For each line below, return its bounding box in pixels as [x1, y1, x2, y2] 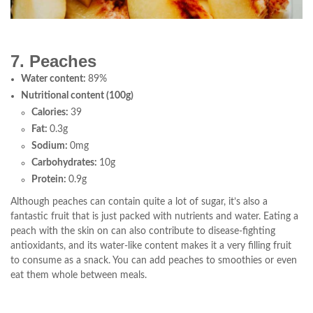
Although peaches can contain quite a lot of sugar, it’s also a [10, 197, 268, 207]
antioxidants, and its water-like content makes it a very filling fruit [10, 241, 291, 251]
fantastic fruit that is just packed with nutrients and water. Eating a [10, 212, 298, 221]
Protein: [31, 175, 68, 184]
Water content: [21, 74, 88, 84]
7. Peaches [10, 52, 96, 71]
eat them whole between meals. [10, 270, 147, 280]
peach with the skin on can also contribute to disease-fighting [10, 226, 275, 236]
